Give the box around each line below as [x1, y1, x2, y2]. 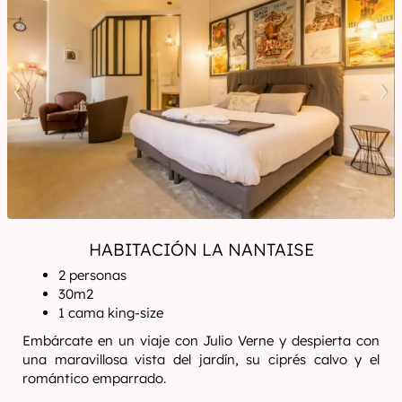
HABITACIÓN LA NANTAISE [88, 239, 314, 260]
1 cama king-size [58, 304, 164, 321]
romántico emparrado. [22, 370, 170, 387]
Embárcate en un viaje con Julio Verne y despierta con [22, 332, 380, 349]
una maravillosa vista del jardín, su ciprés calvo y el [22, 351, 380, 368]
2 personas [58, 267, 127, 284]
